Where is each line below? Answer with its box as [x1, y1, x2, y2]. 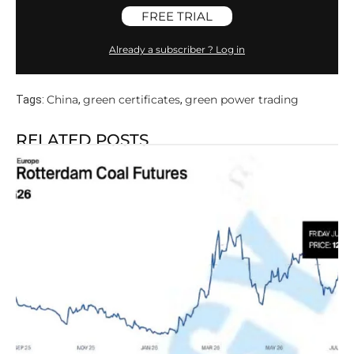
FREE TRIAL [141, 9, 213, 24]
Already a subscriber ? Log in [109, 43, 245, 56]
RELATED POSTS [16, 130, 149, 150]
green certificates [83, 92, 180, 107]
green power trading [185, 92, 299, 107]
